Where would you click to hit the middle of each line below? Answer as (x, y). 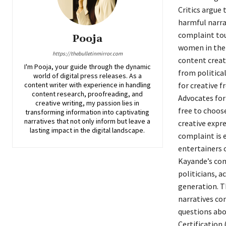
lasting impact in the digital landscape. (88, 130)
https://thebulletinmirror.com (87, 54)
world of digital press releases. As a (87, 76)
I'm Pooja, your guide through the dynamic (87, 67)
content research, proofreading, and (88, 94)
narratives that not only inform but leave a (88, 121)
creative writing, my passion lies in (88, 103)
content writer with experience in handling (87, 85)
